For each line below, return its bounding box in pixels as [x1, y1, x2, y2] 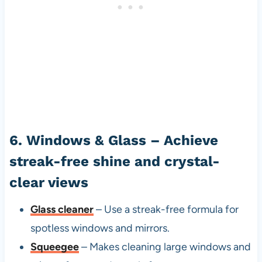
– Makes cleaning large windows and [81, 240, 251, 254]
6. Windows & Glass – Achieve [9, 132, 218, 149]
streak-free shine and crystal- [9, 153, 220, 170]
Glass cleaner [30, 203, 94, 216]
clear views [9, 174, 88, 191]
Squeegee [30, 240, 79, 254]
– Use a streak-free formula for [93, 203, 239, 216]
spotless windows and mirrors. [30, 222, 170, 235]
